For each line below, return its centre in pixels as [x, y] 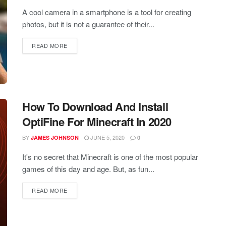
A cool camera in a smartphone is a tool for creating [107, 12]
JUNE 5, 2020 [107, 137]
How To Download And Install [95, 107]
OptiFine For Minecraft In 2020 [97, 122]
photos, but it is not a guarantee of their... [88, 24]
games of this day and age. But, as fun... [88, 169]
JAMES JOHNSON [55, 138]
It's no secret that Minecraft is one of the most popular [110, 157]
